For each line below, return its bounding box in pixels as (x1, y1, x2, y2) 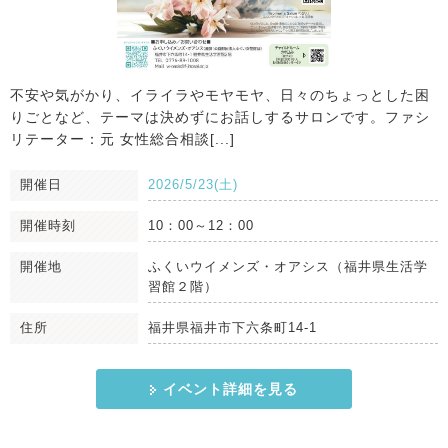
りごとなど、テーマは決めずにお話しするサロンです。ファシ (10, 109, 430, 126)
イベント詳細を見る (162, 381, 298, 398)
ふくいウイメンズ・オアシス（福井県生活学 (148, 259, 428, 275)
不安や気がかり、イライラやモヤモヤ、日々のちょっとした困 (10, 87, 430, 104)
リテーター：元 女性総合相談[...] (10, 131, 235, 148)
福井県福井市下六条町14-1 (148, 320, 317, 336)
